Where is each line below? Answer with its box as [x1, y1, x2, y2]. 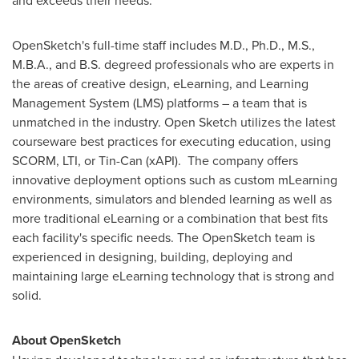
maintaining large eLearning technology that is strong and [12, 267, 334, 284]
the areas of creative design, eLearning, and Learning [12, 75, 309, 92]
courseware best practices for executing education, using [12, 132, 331, 150]
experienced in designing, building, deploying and [12, 248, 292, 265]
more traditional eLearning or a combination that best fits [12, 209, 328, 227]
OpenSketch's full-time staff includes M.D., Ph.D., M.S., [12, 36, 315, 54]
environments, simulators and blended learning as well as [12, 190, 332, 208]
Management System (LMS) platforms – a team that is [12, 94, 307, 111]
